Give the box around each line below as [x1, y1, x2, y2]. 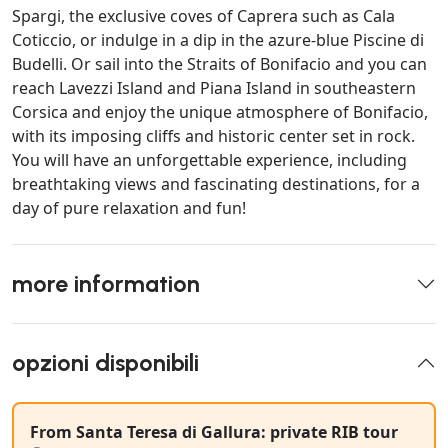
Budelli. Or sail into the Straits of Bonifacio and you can [12, 53, 427, 76]
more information [12, 270, 200, 299]
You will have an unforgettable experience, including [12, 149, 407, 172]
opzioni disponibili [12, 349, 199, 378]
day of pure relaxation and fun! [12, 197, 246, 220]
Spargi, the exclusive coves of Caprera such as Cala [12, 5, 395, 28]
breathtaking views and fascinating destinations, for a [12, 173, 420, 196]
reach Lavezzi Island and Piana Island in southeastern [12, 77, 416, 100]
